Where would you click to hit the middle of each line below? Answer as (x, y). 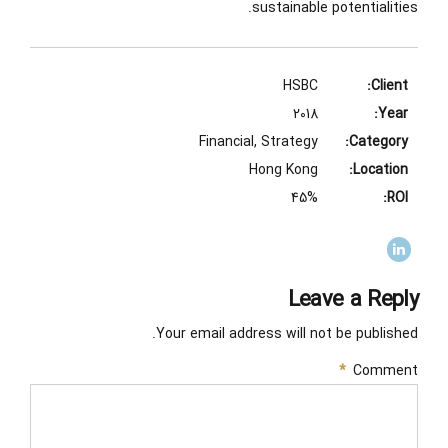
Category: (378, 142)
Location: (380, 170)
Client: (389, 86)
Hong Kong (283, 170)
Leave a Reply (352, 299)
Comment (385, 371)
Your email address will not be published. (287, 334)
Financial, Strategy (258, 142)
